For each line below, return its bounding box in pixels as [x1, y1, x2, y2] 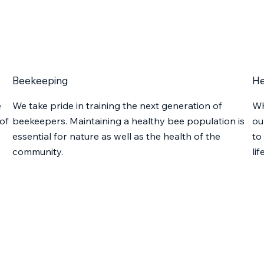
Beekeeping [12, 73, 68, 87]
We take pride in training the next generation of [12, 98, 222, 111]
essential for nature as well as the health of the [12, 129, 220, 142]
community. [12, 144, 63, 157]
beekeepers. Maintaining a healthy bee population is [12, 114, 245, 127]
